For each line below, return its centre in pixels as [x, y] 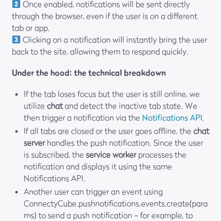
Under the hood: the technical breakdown [89, 73]
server [34, 143]
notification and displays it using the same [98, 166]
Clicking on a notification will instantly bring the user [114, 40]
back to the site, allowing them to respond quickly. [100, 52]
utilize [35, 106]
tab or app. [31, 28]
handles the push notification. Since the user [124, 143]
